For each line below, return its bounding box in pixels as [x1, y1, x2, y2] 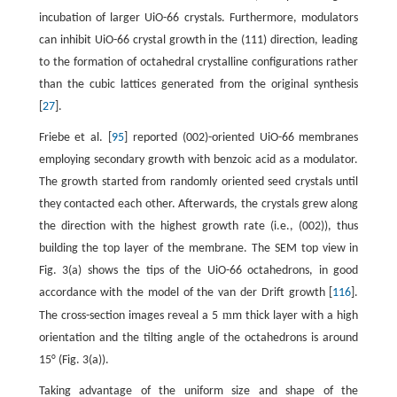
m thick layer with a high [231, 308, 359, 323]
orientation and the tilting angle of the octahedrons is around [38, 331, 359, 345]
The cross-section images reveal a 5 [38, 308, 222, 323]
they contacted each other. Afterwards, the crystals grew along [38, 197, 359, 211]
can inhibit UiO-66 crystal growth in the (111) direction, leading [38, 33, 359, 47]
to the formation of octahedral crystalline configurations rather [38, 55, 359, 69]
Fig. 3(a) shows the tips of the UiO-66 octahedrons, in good [38, 263, 359, 277]
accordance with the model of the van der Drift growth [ [38, 285, 333, 300]
